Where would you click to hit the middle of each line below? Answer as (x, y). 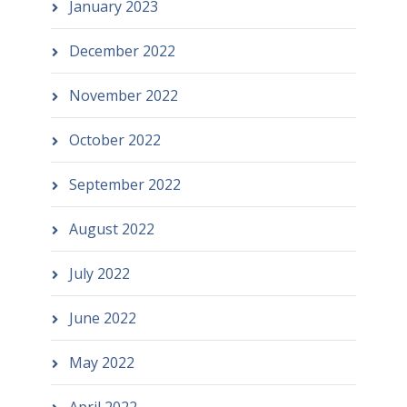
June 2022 (102, 318)
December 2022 (122, 50)
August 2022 (111, 228)
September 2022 (124, 184)
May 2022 (101, 362)
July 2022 (99, 273)
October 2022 (114, 139)
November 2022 (123, 95)
